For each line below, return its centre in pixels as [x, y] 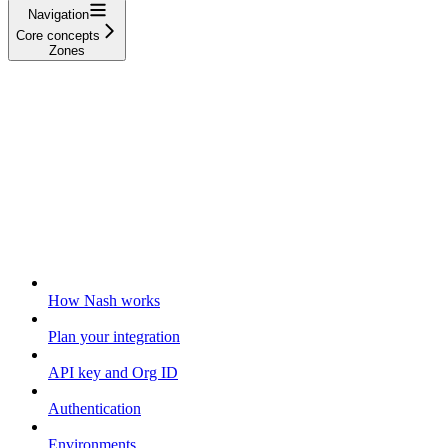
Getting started [57, 249]
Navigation [58, 14]
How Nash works [104, 301]
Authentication [94, 409]
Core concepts [58, 35]
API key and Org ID [113, 373]
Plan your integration [114, 337]
